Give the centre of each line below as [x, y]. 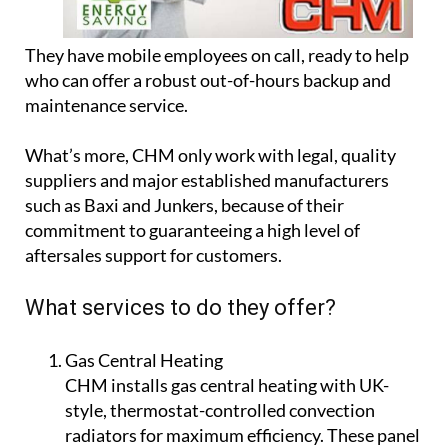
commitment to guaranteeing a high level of [192, 229]
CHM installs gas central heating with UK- [227, 384]
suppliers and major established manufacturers [207, 179]
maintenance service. [106, 104]
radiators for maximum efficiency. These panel [242, 434]
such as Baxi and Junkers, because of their [184, 204]
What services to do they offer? [180, 307]
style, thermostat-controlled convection [220, 409]
